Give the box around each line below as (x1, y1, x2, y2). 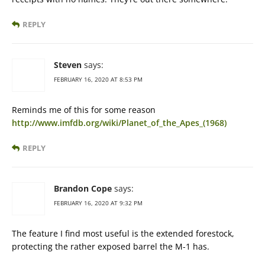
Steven (54, 59, 82, 71)
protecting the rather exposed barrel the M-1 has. (12, 241, 209, 253)
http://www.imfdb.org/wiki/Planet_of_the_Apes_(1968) (12, 117, 227, 129)
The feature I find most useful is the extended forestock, (12, 228, 234, 240)
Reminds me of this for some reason (12, 104, 156, 116)
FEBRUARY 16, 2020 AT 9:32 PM (54, 199, 143, 208)
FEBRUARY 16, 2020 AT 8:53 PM (54, 75, 143, 84)
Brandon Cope (54, 183, 112, 195)
